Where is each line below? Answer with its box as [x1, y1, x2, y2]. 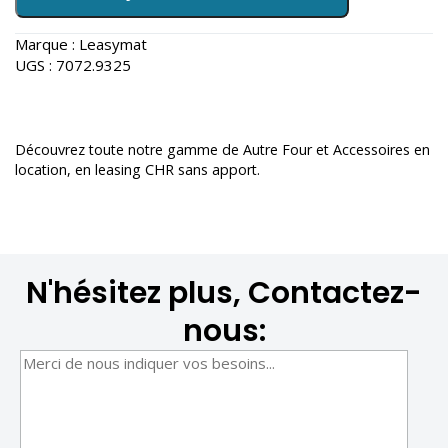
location [15, 160, 67, 180]
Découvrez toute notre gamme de [15, 140, 243, 160]
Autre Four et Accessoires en [243, 140, 430, 160]
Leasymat [79, 33, 147, 54]
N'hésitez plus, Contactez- [26, 272, 422, 315]
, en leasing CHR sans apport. [67, 160, 260, 180]
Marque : [15, 33, 79, 54]
